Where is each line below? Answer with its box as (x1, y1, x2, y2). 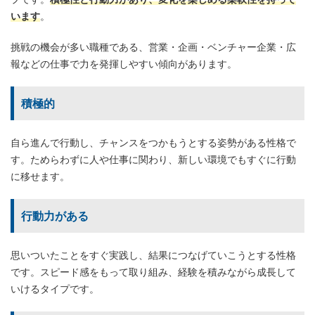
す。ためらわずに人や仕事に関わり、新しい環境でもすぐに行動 (11, 153, 296, 165)
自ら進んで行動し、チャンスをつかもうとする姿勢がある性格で (11, 136, 296, 148)
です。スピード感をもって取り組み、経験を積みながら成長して (11, 265, 296, 278)
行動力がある (21, 208, 89, 223)
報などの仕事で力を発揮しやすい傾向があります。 (11, 57, 237, 70)
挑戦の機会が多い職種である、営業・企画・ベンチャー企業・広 (11, 40, 296, 53)
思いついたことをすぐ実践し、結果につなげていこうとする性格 (11, 248, 296, 261)
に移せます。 (11, 169, 70, 182)
